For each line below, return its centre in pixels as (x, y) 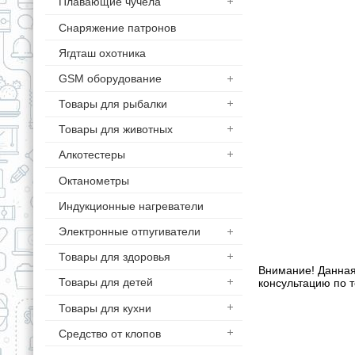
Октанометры (94, 180)
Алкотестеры (92, 155)
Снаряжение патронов (117, 27)
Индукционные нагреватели (131, 206)
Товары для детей (105, 282)
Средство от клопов (109, 333)
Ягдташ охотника (102, 53)
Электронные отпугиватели (129, 232)
